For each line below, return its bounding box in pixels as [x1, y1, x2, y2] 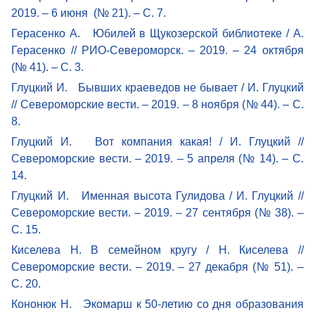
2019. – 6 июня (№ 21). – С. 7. [11, 6, 167, 19]
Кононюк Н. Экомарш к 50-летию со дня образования [11, 297, 304, 310]
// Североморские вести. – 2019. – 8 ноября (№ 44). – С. [11, 98, 304, 110]
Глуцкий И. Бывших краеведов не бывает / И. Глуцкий [11, 81, 304, 94]
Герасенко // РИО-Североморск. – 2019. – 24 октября [11, 44, 304, 56]
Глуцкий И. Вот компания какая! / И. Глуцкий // [11, 135, 304, 148]
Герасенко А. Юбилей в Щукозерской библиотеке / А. [11, 27, 304, 39]
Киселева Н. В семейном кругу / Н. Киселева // [11, 243, 304, 256]
